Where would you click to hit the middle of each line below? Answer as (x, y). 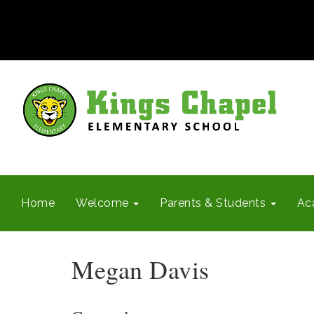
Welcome (104, 203)
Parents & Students (214, 203)
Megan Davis (141, 269)
